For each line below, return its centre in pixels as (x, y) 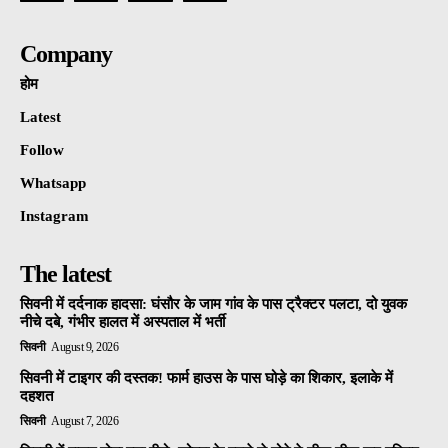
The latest (65, 274)
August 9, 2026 (84, 347)
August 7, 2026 (84, 421)
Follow (42, 150)
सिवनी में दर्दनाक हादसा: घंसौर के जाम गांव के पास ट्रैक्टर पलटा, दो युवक (213, 304)
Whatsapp (53, 183)
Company (66, 54)
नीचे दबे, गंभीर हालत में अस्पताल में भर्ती (122, 322)
